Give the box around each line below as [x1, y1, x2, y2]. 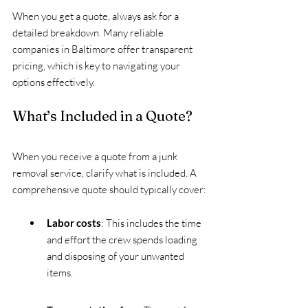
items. [47, 265, 73, 279]
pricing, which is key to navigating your [12, 58, 182, 72]
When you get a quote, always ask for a [12, 9, 181, 23]
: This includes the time [101, 216, 203, 230]
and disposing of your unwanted [47, 249, 186, 263]
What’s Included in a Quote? [12, 107, 192, 124]
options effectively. [12, 75, 95, 89]
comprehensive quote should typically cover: [12, 182, 206, 196]
